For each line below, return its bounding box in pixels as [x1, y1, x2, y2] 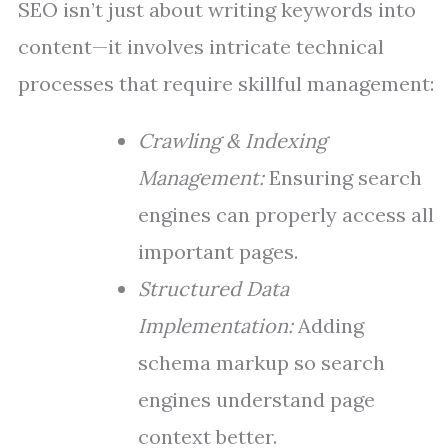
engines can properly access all [138, 202, 434, 227]
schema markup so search [138, 350, 385, 375]
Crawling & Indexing [138, 128, 327, 153]
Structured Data [138, 276, 289, 301]
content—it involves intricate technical [18, 34, 384, 59]
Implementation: [138, 313, 293, 338]
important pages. [138, 239, 298, 264]
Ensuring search [264, 165, 422, 190]
